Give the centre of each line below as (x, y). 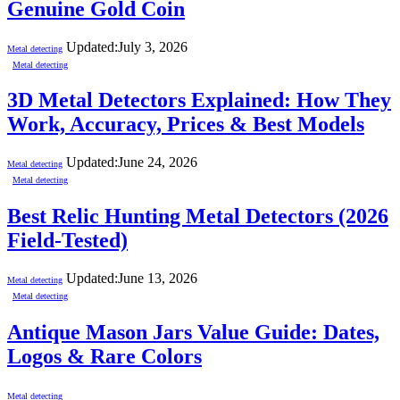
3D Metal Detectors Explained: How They (199, 100)
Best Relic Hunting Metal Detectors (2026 (198, 217)
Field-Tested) (67, 241)
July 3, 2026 (153, 46)
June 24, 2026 (158, 162)
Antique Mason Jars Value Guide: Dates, (193, 333)
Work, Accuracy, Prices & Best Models (186, 125)
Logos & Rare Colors (104, 357)
